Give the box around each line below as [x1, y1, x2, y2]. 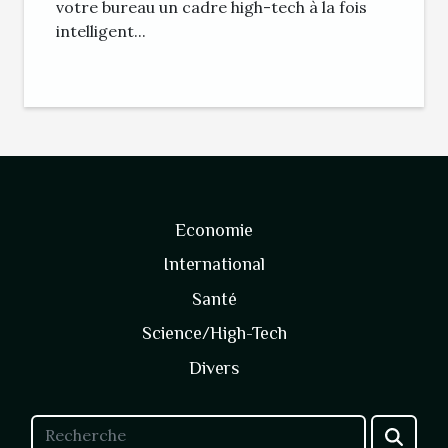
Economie [175, 219, 253, 240]
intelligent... [56, 21, 146, 42]
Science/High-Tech [141, 323, 287, 343]
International [163, 254, 265, 274]
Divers [189, 357, 239, 378]
